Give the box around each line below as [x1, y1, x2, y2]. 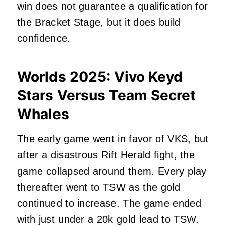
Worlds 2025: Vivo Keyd [17, 68, 183, 85]
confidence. [17, 32, 77, 44]
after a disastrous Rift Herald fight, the [17, 149, 195, 160]
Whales [17, 105, 69, 123]
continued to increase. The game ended [17, 197, 201, 209]
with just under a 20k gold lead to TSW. [17, 213, 199, 225]
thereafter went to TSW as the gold [17, 181, 180, 193]
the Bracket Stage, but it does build [17, 16, 181, 28]
